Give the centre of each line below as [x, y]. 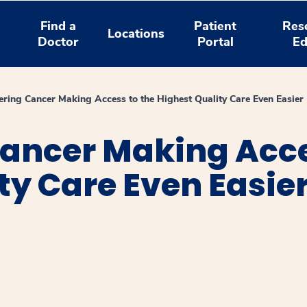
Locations [136, 34]
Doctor [58, 41]
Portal [215, 41]
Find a [58, 26]
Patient [216, 26]
